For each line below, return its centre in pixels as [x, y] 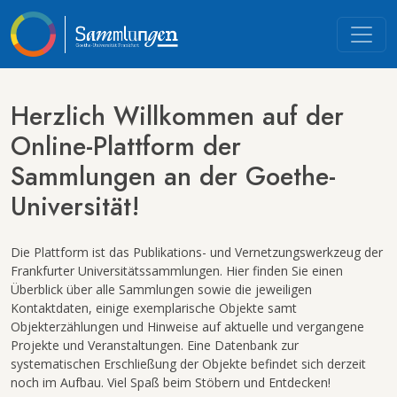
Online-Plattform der [126, 146]
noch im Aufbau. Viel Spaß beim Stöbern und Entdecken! [171, 382]
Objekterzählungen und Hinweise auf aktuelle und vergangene [187, 327]
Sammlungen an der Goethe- [173, 176]
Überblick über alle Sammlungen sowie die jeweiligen [161, 289]
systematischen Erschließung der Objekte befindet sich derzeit [188, 364]
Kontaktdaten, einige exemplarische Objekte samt [154, 308]
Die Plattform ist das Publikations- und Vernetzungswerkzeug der [197, 252]
